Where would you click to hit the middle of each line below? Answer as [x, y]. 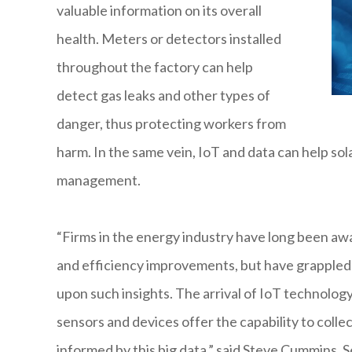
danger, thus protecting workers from [171, 124]
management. [99, 180]
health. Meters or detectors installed [169, 39]
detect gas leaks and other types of [163, 95]
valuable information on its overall [159, 11]
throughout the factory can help [155, 67]
